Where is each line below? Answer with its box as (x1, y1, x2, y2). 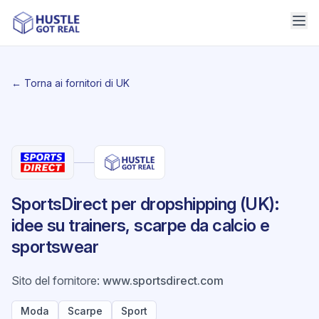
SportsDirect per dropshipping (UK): (11, 194, 278, 214)
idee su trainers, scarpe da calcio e (11, 215, 270, 236)
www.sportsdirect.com (103, 273, 224, 288)
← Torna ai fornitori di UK (11, 77, 130, 89)
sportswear (11, 236, 99, 257)
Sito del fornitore (11, 273, 97, 288)
